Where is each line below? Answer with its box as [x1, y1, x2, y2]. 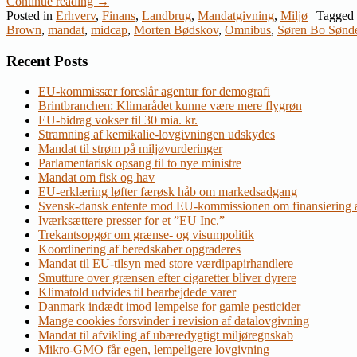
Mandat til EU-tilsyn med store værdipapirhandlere [38, 257, 293, 271]
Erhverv [56, 8, 96, 22]
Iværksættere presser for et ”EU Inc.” [38, 214, 225, 228]
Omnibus [225, 22, 271, 37]
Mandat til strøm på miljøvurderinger [38, 142, 222, 156]
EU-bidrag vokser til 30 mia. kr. [38, 113, 198, 127]
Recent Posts [6, 52, 88, 69]
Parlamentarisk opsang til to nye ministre [38, 156, 241, 171]
